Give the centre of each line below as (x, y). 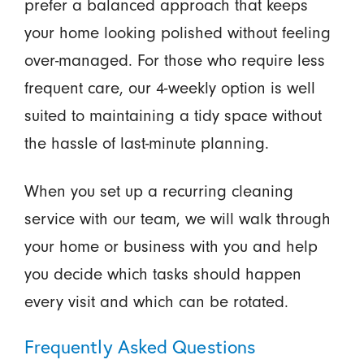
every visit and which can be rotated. (156, 301)
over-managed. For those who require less (174, 61)
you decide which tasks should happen (162, 274)
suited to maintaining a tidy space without (173, 116)
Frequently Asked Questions (140, 346)
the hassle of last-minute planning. (146, 143)
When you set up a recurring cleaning (158, 191)
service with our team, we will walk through (177, 219)
